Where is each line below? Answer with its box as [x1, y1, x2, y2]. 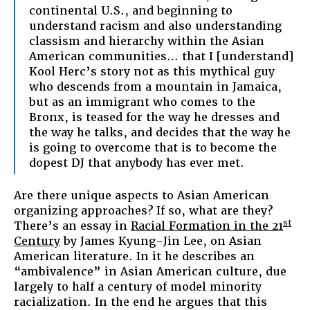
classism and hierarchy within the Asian [29, 33, 264, 48]
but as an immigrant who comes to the [29, 94, 255, 109]
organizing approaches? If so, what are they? [14, 203, 273, 218]
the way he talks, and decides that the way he [29, 125, 291, 140]
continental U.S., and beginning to [29, 3, 232, 18]
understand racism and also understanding [29, 18, 282, 33]
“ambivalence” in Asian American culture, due [14, 264, 286, 279]
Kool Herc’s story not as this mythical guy [29, 64, 275, 79]
